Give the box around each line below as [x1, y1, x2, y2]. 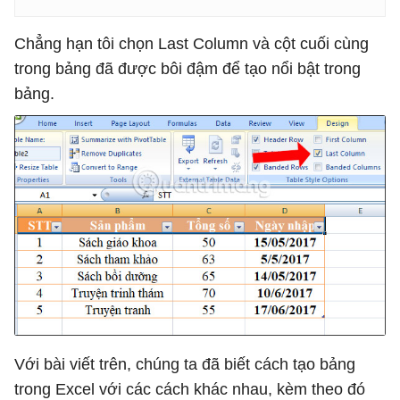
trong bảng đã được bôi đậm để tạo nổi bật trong [14, 60, 361, 79]
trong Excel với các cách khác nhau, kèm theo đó [14, 379, 365, 398]
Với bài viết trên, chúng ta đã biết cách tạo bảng [14, 354, 355, 373]
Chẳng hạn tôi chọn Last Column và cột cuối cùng [14, 35, 369, 54]
